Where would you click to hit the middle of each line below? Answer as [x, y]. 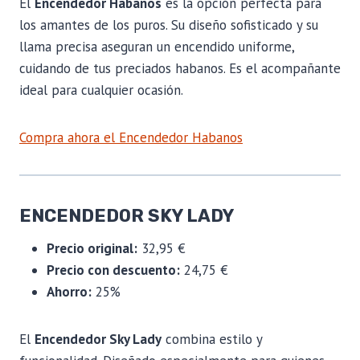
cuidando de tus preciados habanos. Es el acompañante [180, 68]
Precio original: [92, 248]
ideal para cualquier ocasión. [101, 90]
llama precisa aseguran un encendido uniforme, [157, 46]
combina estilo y [212, 339]
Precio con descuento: [113, 270]
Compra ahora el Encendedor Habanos [131, 137]
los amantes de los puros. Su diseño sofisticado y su [169, 25]
